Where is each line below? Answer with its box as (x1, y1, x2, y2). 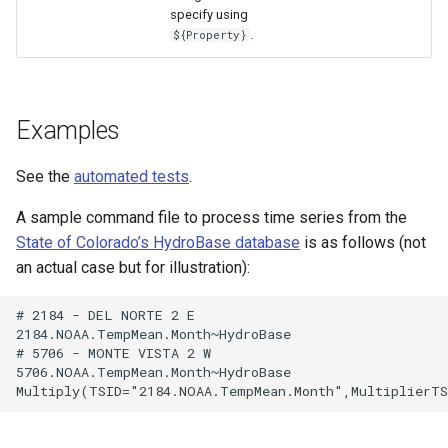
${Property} (173, 27, 248, 42)
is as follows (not (300, 232, 426, 252)
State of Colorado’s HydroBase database (16, 232, 300, 252)
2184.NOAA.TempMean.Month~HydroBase (16, 325, 291, 344)
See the (16, 166, 74, 186)
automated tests (74, 166, 189, 186)
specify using (170, 6, 248, 22)
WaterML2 (16, 47, 89, 66)
